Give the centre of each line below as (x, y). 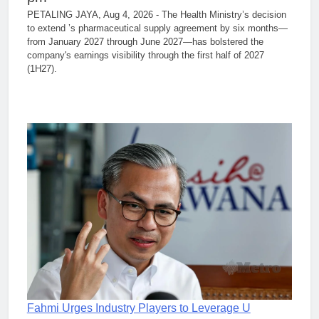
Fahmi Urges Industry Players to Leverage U (138, 308)
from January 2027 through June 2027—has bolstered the (145, 41)
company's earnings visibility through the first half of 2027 (145, 55)
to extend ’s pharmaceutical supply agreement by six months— (157, 28)
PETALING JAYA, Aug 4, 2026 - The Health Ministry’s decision (156, 14)
